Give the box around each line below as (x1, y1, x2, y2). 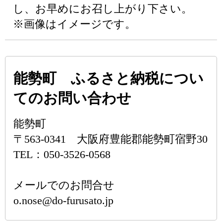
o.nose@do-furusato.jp (13, 194, 113, 207)
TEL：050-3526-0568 (13, 148, 111, 161)
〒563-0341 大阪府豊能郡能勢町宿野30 (13, 133, 208, 145)
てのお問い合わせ (13, 90, 131, 106)
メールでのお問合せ (13, 179, 114, 191)
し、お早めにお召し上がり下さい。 (13, 2, 192, 15)
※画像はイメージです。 (13, 18, 136, 30)
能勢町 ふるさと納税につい (13, 70, 204, 86)
